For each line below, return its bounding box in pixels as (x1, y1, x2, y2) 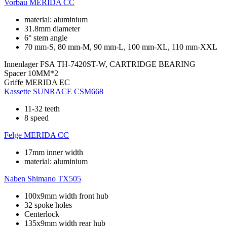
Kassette (4, 87, 31, 96)
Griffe (4, 78, 23, 87)
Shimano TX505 (27, 174, 81, 183)
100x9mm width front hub (24, 191, 108, 200)
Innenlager (4, 59, 38, 68)
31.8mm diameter (24, 24, 80, 33)
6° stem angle (24, 33, 67, 42)
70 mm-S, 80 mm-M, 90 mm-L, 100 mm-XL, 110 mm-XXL (24, 42, 217, 51)
